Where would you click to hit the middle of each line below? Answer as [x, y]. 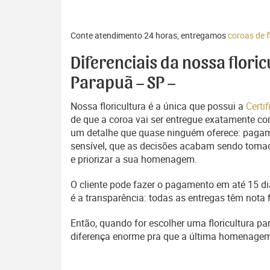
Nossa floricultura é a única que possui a [158, 106]
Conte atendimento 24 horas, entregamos [149, 35]
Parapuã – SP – [123, 83]
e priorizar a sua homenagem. [134, 159]
